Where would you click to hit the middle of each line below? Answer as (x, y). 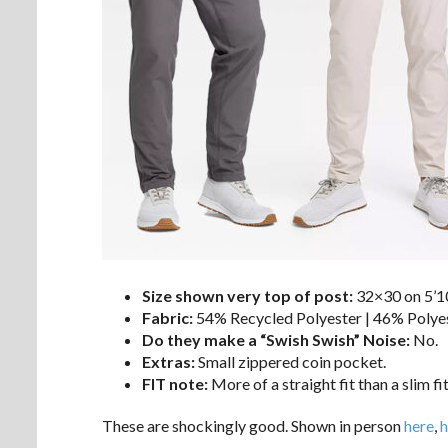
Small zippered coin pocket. (290, 361)
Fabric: (167, 317)
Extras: (168, 361)
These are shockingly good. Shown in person (253, 425)
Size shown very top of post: (247, 295)
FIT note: (175, 383)
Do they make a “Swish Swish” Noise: (276, 339)
